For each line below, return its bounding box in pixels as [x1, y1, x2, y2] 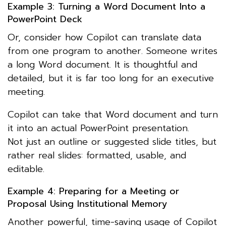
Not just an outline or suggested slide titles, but [8, 134, 216, 149]
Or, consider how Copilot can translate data [8, 30, 201, 44]
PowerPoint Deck [8, 12, 82, 26]
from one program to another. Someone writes [8, 43, 217, 58]
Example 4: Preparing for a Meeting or [8, 184, 179, 198]
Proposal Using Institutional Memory [8, 196, 167, 211]
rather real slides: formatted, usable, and [8, 148, 186, 162]
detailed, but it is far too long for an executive [8, 71, 214, 85]
